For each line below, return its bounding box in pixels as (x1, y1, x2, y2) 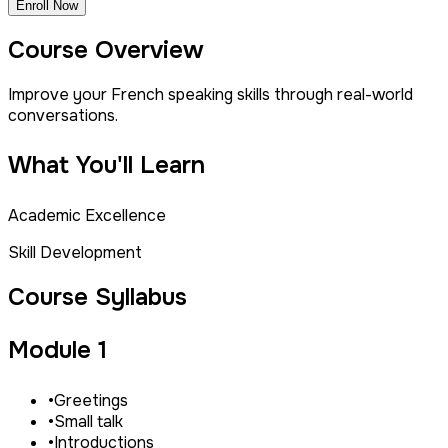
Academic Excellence (8, 205, 166, 227)
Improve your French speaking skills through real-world (8, 84, 413, 106)
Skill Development (8, 242, 142, 264)
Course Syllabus (8, 282, 187, 313)
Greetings (54, 390, 128, 412)
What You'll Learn (8, 150, 205, 181)
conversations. (8, 105, 118, 127)
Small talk (54, 411, 123, 433)
